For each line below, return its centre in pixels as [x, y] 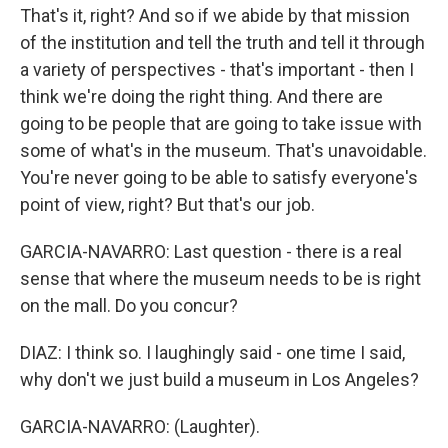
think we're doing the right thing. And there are [201, 96]
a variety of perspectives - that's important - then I [217, 69]
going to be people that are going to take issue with [221, 123]
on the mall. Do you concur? [129, 305]
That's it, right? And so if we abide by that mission [215, 15]
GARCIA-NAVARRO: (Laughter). [140, 426]
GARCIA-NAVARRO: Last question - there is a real [211, 251]
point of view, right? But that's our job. [167, 204]
